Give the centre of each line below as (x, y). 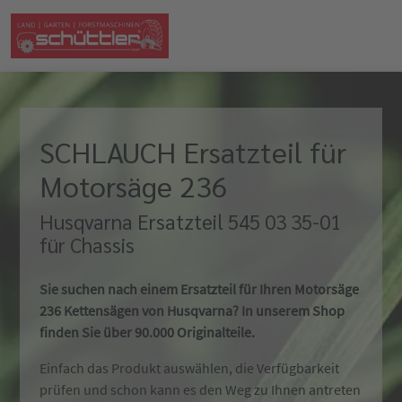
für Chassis (87, 245)
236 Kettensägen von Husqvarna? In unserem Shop (192, 310)
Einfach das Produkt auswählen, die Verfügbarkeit (189, 368)
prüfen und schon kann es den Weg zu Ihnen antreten (200, 389)
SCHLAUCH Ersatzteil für (193, 151)
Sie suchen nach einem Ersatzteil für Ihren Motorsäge (199, 289)
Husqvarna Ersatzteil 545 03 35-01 (190, 221)
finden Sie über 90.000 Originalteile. (147, 332)
